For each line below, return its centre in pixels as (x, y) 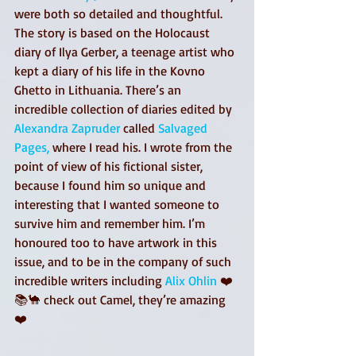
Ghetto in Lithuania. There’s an (99, 90)
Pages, (32, 147)
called (139, 128)
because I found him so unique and (112, 185)
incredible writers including (90, 281)
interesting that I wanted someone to (118, 204)
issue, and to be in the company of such (124, 261)
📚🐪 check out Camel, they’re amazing (122, 300)
